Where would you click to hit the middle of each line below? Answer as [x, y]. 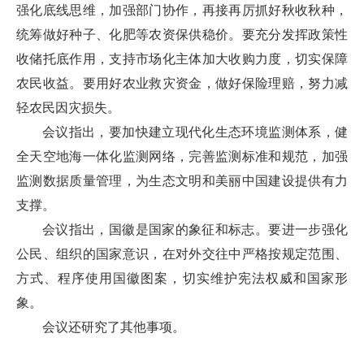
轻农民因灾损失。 [68, 108]
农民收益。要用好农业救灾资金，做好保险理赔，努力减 [182, 83]
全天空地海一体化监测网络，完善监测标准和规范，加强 [182, 156]
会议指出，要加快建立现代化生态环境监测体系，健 [195, 132]
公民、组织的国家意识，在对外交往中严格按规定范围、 [182, 254]
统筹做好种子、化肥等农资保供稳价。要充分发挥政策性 [182, 35]
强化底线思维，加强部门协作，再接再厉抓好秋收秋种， [182, 10]
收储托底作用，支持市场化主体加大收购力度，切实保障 [182, 59]
